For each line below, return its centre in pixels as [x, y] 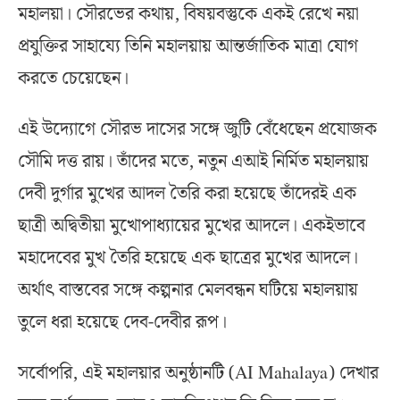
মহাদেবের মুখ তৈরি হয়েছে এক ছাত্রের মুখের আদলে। [188, 258]
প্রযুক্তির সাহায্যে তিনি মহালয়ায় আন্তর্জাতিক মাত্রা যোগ [188, 47]
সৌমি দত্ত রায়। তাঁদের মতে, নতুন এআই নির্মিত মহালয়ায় [193, 162]
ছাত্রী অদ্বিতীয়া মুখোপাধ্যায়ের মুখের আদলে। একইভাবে [192, 226]
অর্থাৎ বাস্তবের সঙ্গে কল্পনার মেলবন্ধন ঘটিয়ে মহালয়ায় [188, 291]
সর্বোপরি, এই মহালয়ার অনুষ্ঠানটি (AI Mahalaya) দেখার [198, 374]
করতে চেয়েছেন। [73, 79]
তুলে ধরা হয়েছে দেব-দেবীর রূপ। [122, 323]
